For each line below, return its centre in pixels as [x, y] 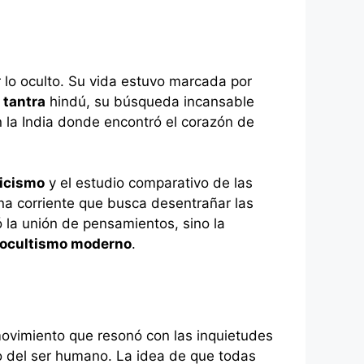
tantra [24, 101]
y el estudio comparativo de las [149, 183]
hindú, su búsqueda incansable [150, 101]
